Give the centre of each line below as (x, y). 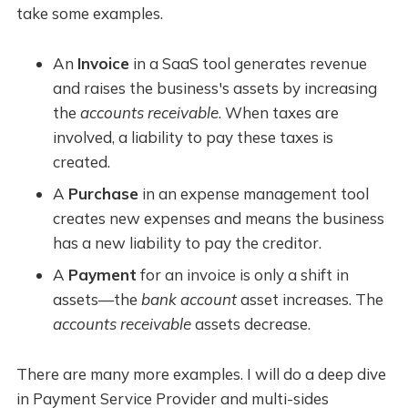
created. (81, 162)
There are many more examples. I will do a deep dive (201, 374)
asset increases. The (310, 300)
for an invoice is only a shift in (242, 275)
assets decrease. (250, 324)
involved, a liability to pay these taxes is (193, 138)
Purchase (103, 194)
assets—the (95, 300)
